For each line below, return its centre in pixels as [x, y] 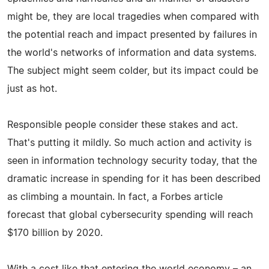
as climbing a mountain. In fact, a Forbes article [115, 197]
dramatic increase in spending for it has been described [134, 179]
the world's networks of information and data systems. [132, 53]
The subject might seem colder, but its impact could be [133, 71]
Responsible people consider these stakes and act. [122, 125]
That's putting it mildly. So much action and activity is [129, 143]
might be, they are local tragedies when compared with [133, 17]
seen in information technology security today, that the [132, 161]
